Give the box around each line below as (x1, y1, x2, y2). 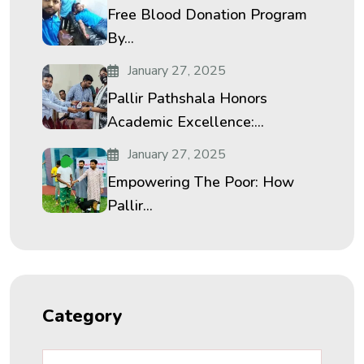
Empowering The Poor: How (107, 172, 294, 192)
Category (42, 304, 123, 328)
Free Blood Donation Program (107, 5, 307, 24)
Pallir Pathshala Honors (107, 89, 267, 108)
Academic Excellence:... (107, 112, 264, 132)
